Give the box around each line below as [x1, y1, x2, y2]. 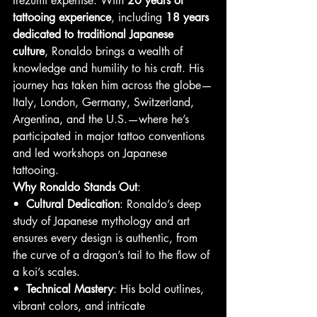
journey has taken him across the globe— [13, 78, 212, 93]
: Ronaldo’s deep [120, 197, 204, 212]
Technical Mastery [26, 282, 113, 297]
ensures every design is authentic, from [13, 231, 201, 246]
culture [13, 44, 45, 59]
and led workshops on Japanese [13, 146, 171, 161]
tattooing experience [13, 10, 111, 25]
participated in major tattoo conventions [13, 129, 208, 144]
